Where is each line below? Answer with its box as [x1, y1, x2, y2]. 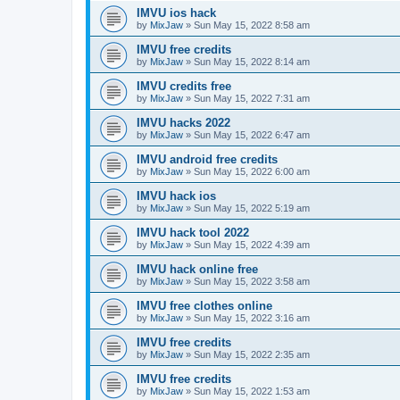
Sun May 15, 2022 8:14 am [194, 55, 310, 67]
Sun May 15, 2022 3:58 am [194, 275, 310, 287]
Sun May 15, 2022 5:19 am [194, 202, 310, 213]
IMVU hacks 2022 [137, 115, 230, 129]
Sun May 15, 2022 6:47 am [194, 129, 310, 140]
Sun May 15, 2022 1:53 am [194, 385, 310, 396]
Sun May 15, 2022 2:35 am [194, 348, 310, 360]
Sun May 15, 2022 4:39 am [194, 238, 310, 250]
